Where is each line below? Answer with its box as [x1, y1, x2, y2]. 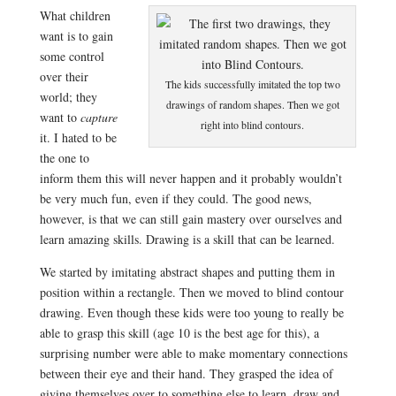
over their [39, 68, 88, 85]
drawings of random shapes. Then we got [165, 97, 339, 111]
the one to [39, 149, 89, 166]
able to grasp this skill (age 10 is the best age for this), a [39, 324, 319, 341]
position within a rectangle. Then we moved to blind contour [39, 284, 344, 301]
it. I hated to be [39, 129, 117, 146]
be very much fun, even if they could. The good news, [39, 190, 312, 207]
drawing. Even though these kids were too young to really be [39, 304, 344, 321]
